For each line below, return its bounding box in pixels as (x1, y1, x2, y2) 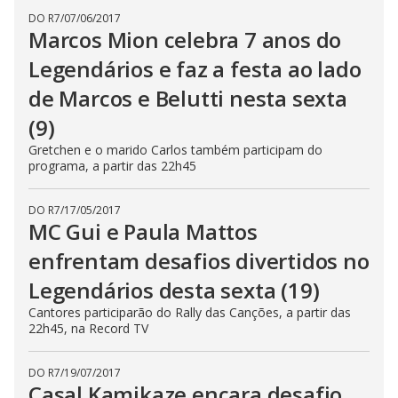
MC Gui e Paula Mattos (28, 217, 258, 246)
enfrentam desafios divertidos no (28, 246, 370, 275)
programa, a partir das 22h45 (28, 157, 196, 174)
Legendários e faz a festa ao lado (28, 54, 362, 84)
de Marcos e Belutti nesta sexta (28, 84, 347, 113)
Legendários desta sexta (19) (28, 275, 320, 305)
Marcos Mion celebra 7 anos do (28, 25, 342, 54)
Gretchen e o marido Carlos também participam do (28, 141, 322, 158)
